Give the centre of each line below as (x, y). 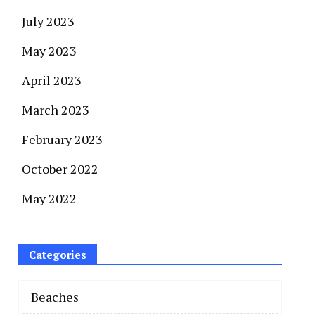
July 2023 (48, 21)
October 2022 (60, 169)
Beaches (55, 297)
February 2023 (62, 139)
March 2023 (56, 110)
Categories (58, 255)
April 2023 (52, 80)
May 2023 (49, 51)
